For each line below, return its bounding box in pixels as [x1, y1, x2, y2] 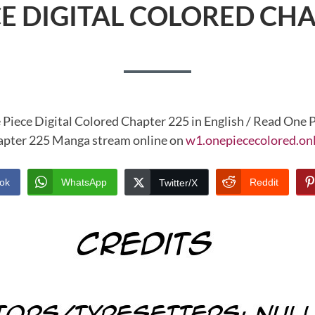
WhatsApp [61, 176, 107, 188]
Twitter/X [159, 177, 198, 189]
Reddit [250, 176, 278, 188]
